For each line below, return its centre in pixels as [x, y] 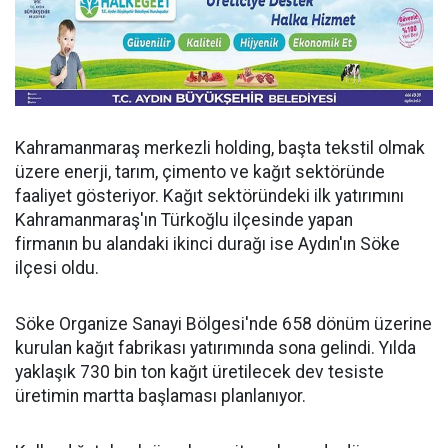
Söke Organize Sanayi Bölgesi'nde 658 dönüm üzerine [223, 324]
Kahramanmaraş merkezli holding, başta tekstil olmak [220, 148]
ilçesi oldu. [57, 268]
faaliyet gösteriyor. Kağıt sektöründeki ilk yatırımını [209, 196]
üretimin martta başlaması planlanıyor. [160, 396]
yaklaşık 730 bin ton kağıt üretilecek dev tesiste [199, 372]
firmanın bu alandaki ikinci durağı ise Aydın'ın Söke [207, 244]
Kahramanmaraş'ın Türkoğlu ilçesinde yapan [184, 220]
